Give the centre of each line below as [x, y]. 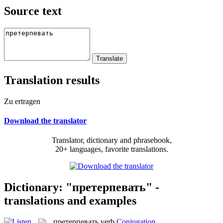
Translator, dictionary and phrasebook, [111, 140]
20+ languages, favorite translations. [111, 149]
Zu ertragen [22, 101]
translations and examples [70, 200]
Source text [33, 11]
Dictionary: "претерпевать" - [82, 187]
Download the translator [45, 120]
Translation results [52, 80]
